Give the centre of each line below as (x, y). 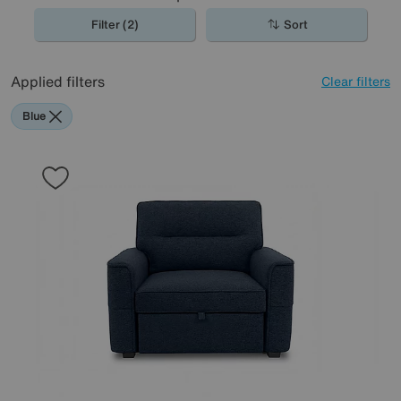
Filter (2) (115, 25)
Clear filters (356, 81)
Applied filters (58, 81)
